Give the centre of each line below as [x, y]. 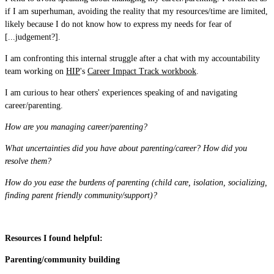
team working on [35, 71]
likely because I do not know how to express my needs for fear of [118, 24]
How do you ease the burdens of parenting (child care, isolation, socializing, [136, 183]
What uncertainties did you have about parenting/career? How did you [126, 148]
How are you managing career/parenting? [77, 127]
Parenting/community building [62, 260]
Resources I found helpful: [54, 238]
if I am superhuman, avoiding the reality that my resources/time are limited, [136, 11]
